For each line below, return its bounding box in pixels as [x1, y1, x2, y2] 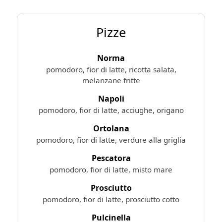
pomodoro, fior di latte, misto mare [50, 164, 172, 174]
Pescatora [91, 152, 131, 164]
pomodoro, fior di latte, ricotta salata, [46, 64, 176, 74]
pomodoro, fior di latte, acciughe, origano [38, 105, 184, 115]
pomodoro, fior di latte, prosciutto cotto [43, 194, 179, 204]
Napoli [98, 93, 124, 104]
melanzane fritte [82, 75, 140, 85]
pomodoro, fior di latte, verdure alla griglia [36, 134, 186, 145]
